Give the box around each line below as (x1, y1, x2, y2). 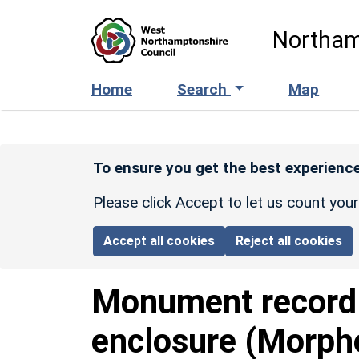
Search (177, 79, 231, 99)
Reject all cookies (236, 232, 343, 248)
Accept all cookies (103, 232, 216, 248)
